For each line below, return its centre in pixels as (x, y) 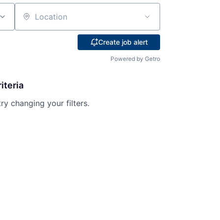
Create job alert (123, 42)
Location (30, 21)
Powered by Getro (135, 58)
